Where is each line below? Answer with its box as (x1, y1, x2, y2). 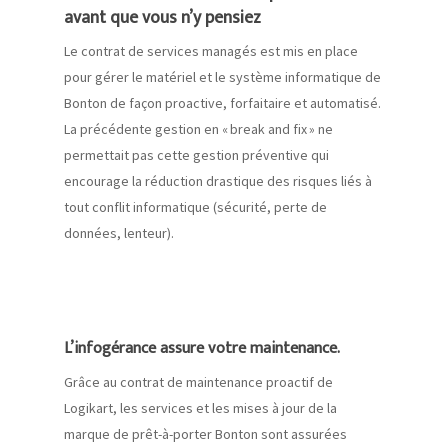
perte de (271, 198, 327, 217)
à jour (272, 399, 305, 418)
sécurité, (217, 198, 271, 217)
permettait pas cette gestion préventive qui (64, 146, 329, 165)
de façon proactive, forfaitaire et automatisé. (107, 94, 381, 113)
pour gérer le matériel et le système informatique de (64, 68, 381, 87)
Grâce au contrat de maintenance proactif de (64, 373, 333, 392)
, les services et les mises (113, 399, 272, 418)
